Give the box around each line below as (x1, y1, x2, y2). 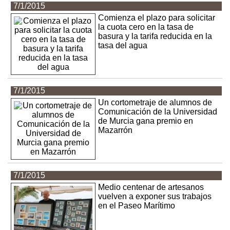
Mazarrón (98, 125, 133, 135)
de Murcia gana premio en (98, 116, 194, 125)
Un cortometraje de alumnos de (98, 98, 213, 107)
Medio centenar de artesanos (98, 182, 204, 191)
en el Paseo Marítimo (98, 201, 176, 210)
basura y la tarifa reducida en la (98, 32, 213, 41)
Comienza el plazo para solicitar (98, 13, 216, 23)
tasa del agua (98, 41, 148, 50)
